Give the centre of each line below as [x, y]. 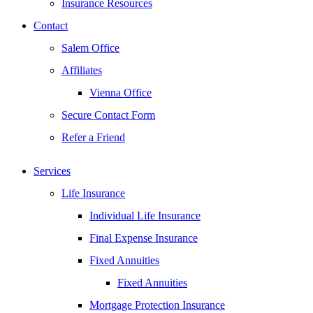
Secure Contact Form [108, 115]
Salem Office [90, 48]
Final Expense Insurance [144, 238]
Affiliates [82, 70]
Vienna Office [121, 93]
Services [52, 171]
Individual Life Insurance [145, 216]
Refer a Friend [93, 137]
